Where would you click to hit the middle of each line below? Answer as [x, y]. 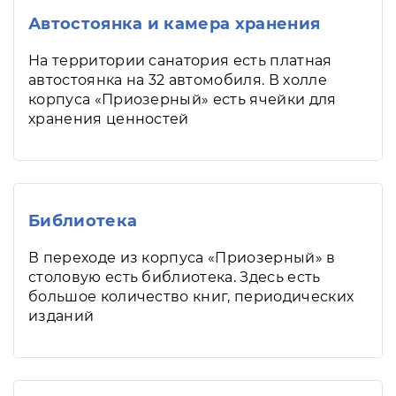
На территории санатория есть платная [180, 61]
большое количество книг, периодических [191, 297]
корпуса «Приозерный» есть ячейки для [183, 99]
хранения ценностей [109, 119]
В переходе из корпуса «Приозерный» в [182, 258]
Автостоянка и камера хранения [175, 24]
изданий [61, 316]
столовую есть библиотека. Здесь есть [175, 277]
